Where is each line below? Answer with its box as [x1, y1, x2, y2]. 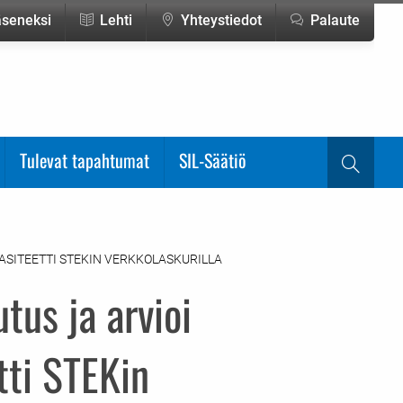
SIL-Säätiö [179, 147, 246, 174]
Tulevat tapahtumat [20, 147, 149, 174]
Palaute [310, 12, 360, 30]
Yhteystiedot [181, 12, 262, 30]
